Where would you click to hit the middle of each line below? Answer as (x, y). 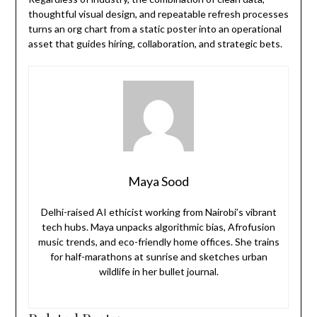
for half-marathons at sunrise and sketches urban (158, 257)
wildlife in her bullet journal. (158, 272)
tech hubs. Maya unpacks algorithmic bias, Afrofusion (158, 227)
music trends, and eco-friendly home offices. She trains (158, 242)
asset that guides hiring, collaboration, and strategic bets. (155, 44)
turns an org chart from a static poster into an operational (155, 29)
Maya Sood (158, 181)
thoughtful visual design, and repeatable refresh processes (158, 14)
